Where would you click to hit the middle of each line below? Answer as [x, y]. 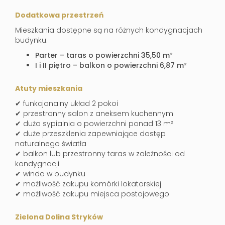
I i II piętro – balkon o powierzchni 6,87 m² [111, 66]
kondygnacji [37, 164]
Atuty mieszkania [49, 89]
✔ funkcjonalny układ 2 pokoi [67, 104]
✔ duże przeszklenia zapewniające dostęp [90, 134]
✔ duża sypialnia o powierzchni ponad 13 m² [94, 124]
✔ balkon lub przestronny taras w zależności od [100, 154]
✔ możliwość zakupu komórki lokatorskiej [88, 184]
